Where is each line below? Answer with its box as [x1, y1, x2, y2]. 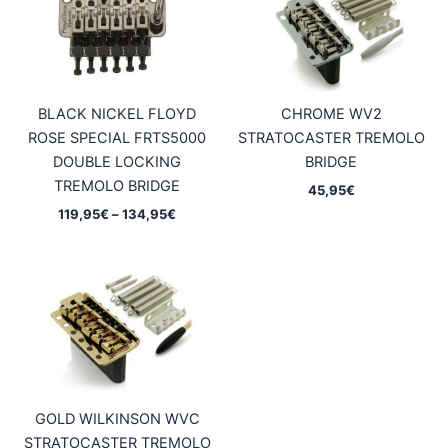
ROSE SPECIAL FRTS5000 [28, 129, 206, 148]
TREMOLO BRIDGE [54, 177, 180, 196]
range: [175, 221, 216, 238]
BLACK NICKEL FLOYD [38, 105, 196, 124]
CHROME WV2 [280, 105, 382, 124]
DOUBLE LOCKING [53, 153, 181, 172]
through [175, 255, 225, 272]
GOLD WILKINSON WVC [34, 409, 200, 428]
